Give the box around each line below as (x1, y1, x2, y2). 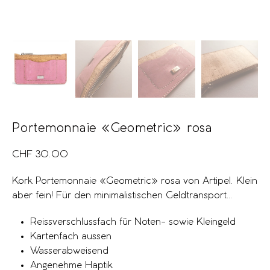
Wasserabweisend (30, 246, 108, 256)
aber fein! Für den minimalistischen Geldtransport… (12, 190, 233, 200)
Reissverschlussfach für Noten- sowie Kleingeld (30, 217, 236, 227)
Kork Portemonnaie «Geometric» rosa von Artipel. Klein (12, 176, 257, 186)
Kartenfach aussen (30, 231, 111, 241)
